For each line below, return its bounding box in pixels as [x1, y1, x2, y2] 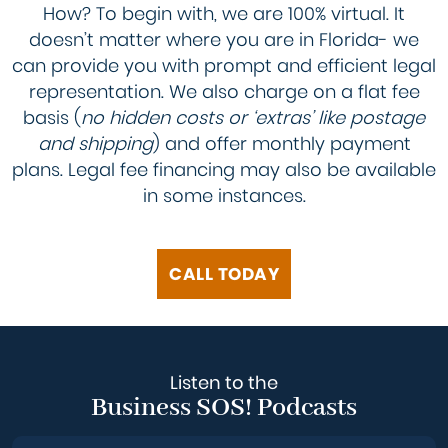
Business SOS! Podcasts [91, 390, 357, 425]
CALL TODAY [169, 261, 279, 286]
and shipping [37, 130, 153, 156]
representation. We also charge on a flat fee [28, 78, 420, 104]
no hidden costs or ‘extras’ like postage [81, 104, 425, 130]
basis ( [23, 104, 81, 130]
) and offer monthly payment [152, 130, 411, 156]
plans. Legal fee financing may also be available [12, 156, 436, 182]
